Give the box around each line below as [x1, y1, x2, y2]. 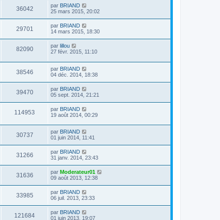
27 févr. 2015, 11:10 [51, 49, 97, 55]
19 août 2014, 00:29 [51, 111, 98, 118]
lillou [60, 43, 70, 49]
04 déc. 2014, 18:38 [51, 71, 98, 78]
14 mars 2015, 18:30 [51, 28, 100, 35]
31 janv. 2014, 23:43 [51, 155, 98, 161]
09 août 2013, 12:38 [51, 175, 98, 181]
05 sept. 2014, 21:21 [51, 91, 99, 98]
